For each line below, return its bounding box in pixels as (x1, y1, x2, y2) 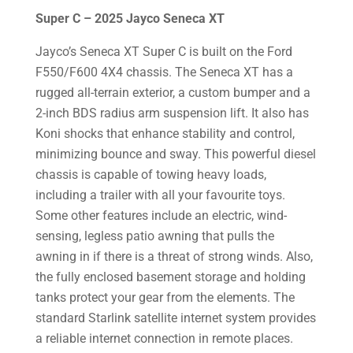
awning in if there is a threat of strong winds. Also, (35, 248, 313, 264)
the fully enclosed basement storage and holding (35, 269, 306, 284)
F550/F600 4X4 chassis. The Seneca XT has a (35, 64, 293, 80)
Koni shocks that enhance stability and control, (35, 125, 295, 141)
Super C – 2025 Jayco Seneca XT (35, 10, 225, 26)
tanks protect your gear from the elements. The (35, 289, 295, 305)
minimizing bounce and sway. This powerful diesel (35, 146, 316, 162)
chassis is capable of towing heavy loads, (35, 166, 266, 182)
